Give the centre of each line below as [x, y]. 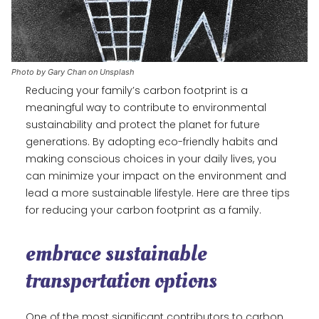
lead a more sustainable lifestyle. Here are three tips [158, 193]
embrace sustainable [116, 254]
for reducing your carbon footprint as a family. [143, 210]
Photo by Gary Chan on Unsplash [73, 72]
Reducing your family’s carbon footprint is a [137, 91]
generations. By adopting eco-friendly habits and [152, 142]
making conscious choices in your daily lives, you [151, 159]
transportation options [121, 281]
